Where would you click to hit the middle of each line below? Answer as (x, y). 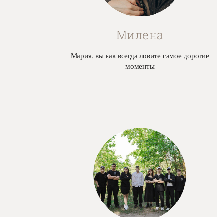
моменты (140, 66)
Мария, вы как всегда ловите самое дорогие (140, 55)
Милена (140, 35)
